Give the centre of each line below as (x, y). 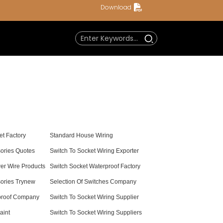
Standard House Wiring (81, 135)
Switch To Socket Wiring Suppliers (96, 213)
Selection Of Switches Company (93, 182)
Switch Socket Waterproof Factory (95, 166)
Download (116, 7)
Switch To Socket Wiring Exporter (94, 151)
